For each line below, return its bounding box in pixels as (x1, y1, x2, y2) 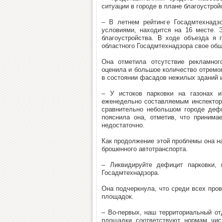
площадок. (102, 193, 134, 200)
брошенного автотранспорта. (102, 145, 188, 153)
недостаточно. (102, 121, 145, 129)
